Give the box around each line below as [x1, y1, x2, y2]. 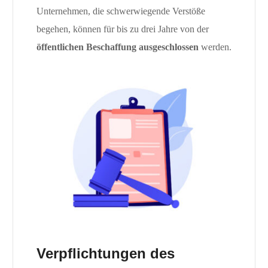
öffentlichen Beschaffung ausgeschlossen [36, 42, 199, 53]
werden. [198, 42, 232, 53]
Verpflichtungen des [36, 245, 175, 262]
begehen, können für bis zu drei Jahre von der [36, 24, 209, 35]
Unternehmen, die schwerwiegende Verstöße [36, 6, 205, 17]
